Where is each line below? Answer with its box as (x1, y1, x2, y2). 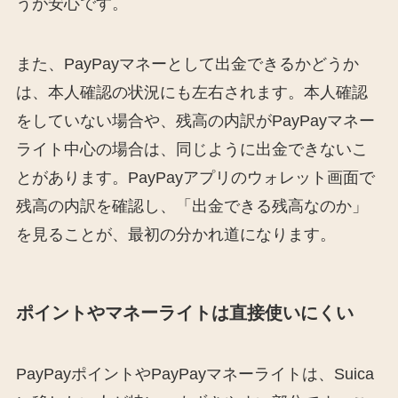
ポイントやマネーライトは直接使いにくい (15, 303, 354, 323)
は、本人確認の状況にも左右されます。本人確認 (15, 83, 368, 101)
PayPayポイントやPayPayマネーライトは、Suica (15, 365, 374, 384)
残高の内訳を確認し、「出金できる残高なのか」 (15, 196, 368, 215)
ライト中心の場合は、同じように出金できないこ (15, 139, 368, 158)
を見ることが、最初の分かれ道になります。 (15, 225, 336, 243)
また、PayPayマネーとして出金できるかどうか (15, 54, 359, 73)
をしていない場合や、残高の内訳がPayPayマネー (15, 111, 375, 130)
